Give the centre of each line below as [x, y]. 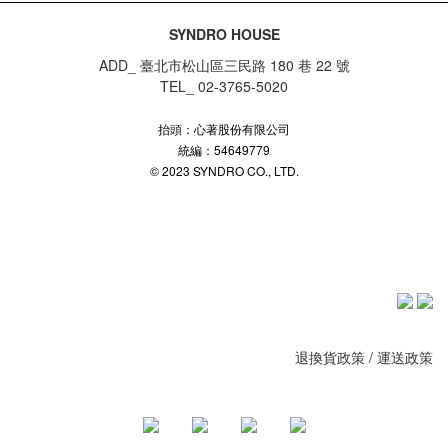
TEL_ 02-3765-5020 [224, 86]
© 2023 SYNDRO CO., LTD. [224, 171]
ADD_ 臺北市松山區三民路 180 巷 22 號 [224, 65]
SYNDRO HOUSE [224, 34]
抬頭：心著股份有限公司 [224, 129]
